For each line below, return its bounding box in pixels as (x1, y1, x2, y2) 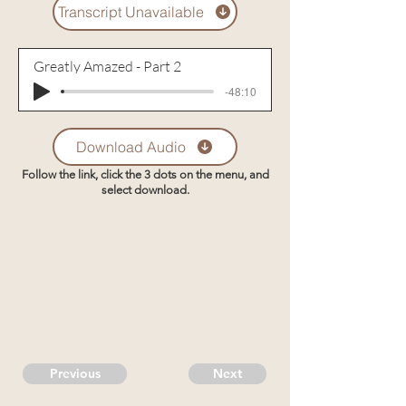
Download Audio (76, 138, 186, 156)
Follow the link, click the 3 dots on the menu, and (21, 168, 269, 181)
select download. (101, 183, 189, 197)
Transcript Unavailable (58, 3, 204, 21)
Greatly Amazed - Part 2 (34, 57, 181, 75)
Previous (49, 365, 101, 382)
